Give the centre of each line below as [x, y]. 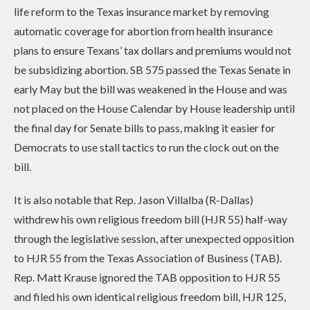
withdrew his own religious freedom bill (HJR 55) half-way [151, 219]
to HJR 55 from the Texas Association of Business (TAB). [148, 257]
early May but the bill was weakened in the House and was [151, 89]
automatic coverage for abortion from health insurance [143, 30]
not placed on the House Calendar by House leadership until [154, 108]
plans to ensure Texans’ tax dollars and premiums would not [153, 50]
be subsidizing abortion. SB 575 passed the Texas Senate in [152, 69]
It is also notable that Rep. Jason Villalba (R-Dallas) [134, 199]
